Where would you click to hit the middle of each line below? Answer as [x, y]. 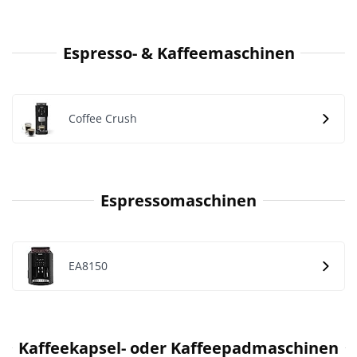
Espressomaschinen [178, 200]
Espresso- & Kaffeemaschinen [178, 53]
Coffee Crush [103, 118]
